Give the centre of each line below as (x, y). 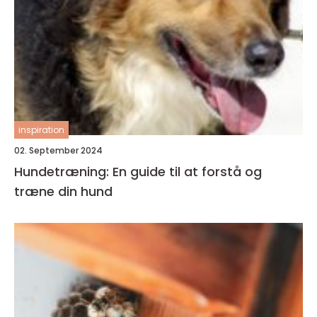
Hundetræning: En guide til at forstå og (138, 171)
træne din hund (63, 191)
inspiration (41, 129)
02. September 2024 (58, 150)
